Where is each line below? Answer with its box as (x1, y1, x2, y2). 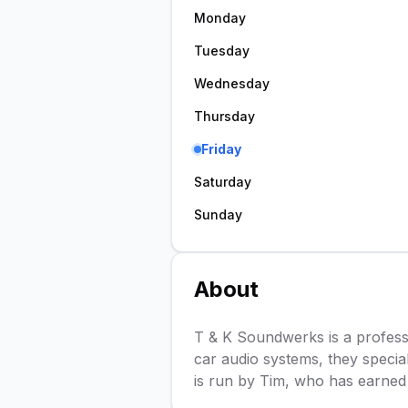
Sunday (194, 207, 242, 222)
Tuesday (194, 43, 250, 58)
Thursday (194, 108, 255, 124)
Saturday (194, 174, 251, 189)
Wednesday (194, 76, 270, 91)
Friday (201, 141, 241, 157)
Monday (194, 10, 246, 25)
